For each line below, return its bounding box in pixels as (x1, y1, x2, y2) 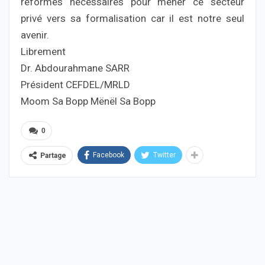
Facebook (93, 151, 124, 160)
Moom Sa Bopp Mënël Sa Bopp (21, 95, 156, 108)
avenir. (21, 29, 49, 41)
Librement (21, 46, 66, 58)
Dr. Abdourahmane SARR (21, 62, 130, 75)
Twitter (153, 151, 176, 160)
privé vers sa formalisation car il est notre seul (21, 12, 244, 25)
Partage (40, 151, 66, 160)
